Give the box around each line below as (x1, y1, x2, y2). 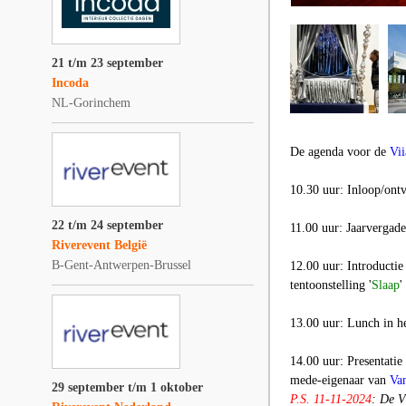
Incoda (52, 76, 89, 90)
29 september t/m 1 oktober (52, 381, 203, 394)
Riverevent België (52, 238, 147, 252)
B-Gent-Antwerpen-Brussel (52, 258, 191, 272)
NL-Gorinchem (52, 96, 130, 110)
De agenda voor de (290, 145, 390, 159)
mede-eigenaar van (290, 373, 390, 387)
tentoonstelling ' (290, 278, 372, 292)
